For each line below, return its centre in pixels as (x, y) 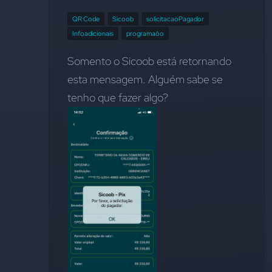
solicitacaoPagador (175, 19)
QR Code (86, 19)
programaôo (145, 33)
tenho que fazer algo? (118, 97)
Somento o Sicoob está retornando (149, 61)
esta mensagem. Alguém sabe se (145, 79)
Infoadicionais (93, 33)
